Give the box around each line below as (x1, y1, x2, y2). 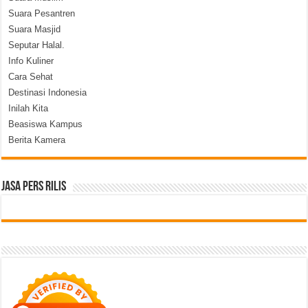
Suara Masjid (8, 23, 61, 34)
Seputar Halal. (8, 39, 65, 50)
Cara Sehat (8, 71, 54, 82)
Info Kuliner (8, 55, 54, 66)
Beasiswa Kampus (8, 118, 83, 129)
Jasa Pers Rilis (1, 179, 67, 194)
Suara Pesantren (8, 8, 76, 19)
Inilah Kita (8, 102, 49, 113)
